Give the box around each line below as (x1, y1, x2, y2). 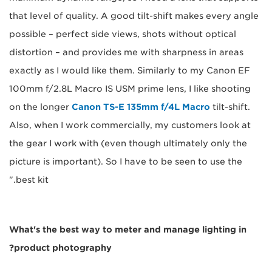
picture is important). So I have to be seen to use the (9, 157, 242, 167)
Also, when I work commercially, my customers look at (9, 120, 251, 131)
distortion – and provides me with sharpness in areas (9, 47, 243, 58)
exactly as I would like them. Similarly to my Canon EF (9, 66, 250, 76)
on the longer (9, 102, 72, 112)
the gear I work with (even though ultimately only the (9, 138, 247, 149)
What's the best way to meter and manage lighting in (9, 225, 246, 235)
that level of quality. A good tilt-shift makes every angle (9, 11, 259, 21)
